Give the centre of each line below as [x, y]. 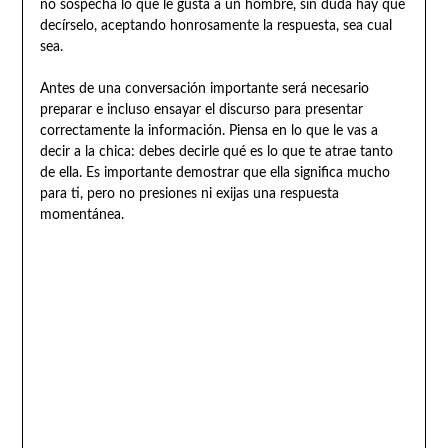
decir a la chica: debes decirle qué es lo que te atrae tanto [216, 152]
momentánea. [81, 215]
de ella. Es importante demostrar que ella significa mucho [214, 173]
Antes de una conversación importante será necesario [204, 89]
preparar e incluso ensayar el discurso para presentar [201, 110]
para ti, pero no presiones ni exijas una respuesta [189, 194]
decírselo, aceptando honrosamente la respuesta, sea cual [215, 26]
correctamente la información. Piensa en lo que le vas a [208, 131]
